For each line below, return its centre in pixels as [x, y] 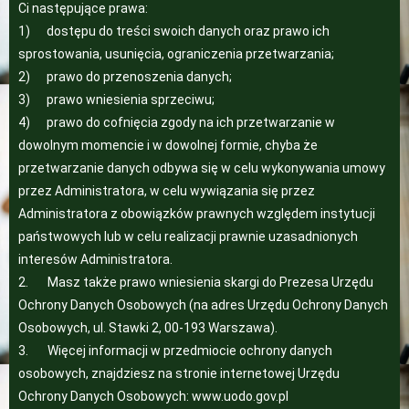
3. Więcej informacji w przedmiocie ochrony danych [175, 351]
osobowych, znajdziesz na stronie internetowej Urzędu [179, 373]
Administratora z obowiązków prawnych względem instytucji [197, 214]
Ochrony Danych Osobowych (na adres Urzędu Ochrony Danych [203, 305]
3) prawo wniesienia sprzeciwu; [116, 100]
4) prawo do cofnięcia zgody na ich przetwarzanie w [177, 122]
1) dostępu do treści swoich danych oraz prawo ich [174, 31]
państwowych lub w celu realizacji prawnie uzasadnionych [188, 236]
